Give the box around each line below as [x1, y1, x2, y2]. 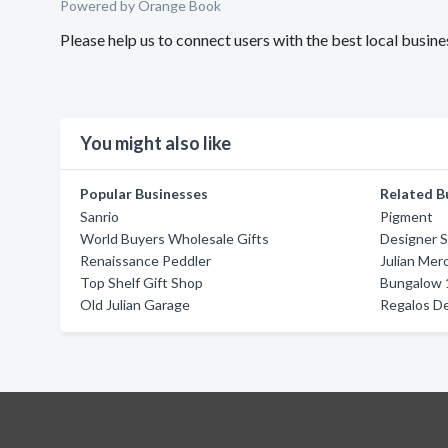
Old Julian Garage [80, 296, 190, 313]
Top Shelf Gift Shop [80, 274, 203, 291]
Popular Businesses [80, 185, 208, 202]
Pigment [380, 208, 434, 225]
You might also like [80, 132, 231, 154]
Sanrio [80, 208, 119, 225]
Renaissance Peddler [80, 252, 211, 269]
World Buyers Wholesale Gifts [80, 230, 269, 247]
